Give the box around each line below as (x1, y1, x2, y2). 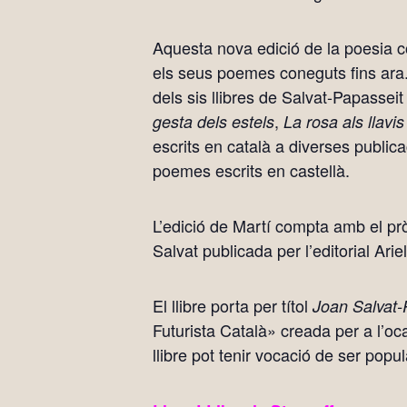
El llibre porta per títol (153, 293, 313, 317)
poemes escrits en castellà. (153, 158, 350, 182)
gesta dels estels (153, 110, 274, 133)
